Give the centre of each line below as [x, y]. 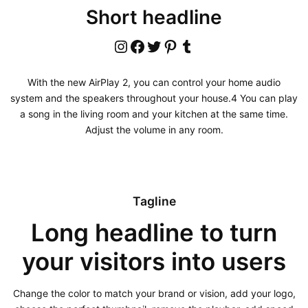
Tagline [154, 201]
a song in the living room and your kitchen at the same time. [154, 113]
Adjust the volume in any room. [154, 129]
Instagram [119, 45]
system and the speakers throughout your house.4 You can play [154, 98]
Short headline [154, 17]
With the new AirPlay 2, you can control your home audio [154, 82]
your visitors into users [154, 261]
